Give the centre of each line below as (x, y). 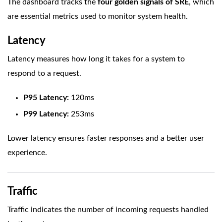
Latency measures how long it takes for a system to (96, 59)
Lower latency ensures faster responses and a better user (106, 139)
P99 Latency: (46, 114)
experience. (27, 153)
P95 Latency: (46, 98)
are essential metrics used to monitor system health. (98, 17)
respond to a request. (44, 74)
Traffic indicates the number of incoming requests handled (108, 210)
